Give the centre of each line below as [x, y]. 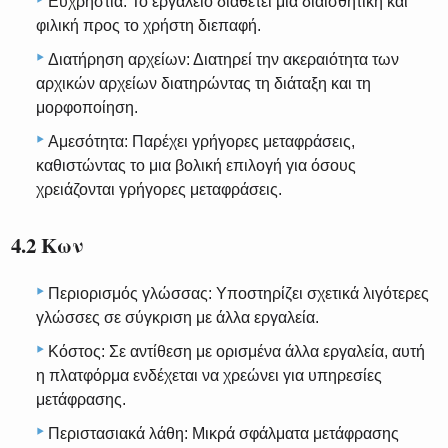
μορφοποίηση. [87, 107]
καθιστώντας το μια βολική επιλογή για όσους [196, 165]
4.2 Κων [48, 244]
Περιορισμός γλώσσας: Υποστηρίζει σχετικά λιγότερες [238, 293]
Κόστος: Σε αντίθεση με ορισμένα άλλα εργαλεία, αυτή [236, 351]
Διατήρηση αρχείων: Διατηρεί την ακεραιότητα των [223, 59]
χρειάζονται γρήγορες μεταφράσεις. [159, 189]
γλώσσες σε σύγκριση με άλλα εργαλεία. [177, 317]
